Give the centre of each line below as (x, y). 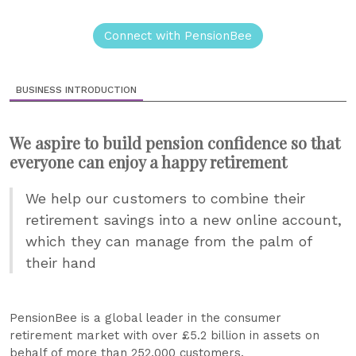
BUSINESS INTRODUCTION (76, 90)
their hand (61, 263)
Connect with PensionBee (178, 36)
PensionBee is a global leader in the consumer (145, 318)
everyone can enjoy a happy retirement (148, 162)
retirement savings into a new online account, (184, 220)
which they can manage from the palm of (168, 241)
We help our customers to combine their (165, 198)
